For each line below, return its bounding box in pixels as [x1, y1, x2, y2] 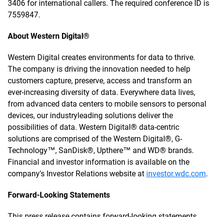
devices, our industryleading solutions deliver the [8, 111, 173, 120]
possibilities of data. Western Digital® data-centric [8, 123, 179, 132]
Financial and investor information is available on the [8, 157, 189, 167]
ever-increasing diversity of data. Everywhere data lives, [8, 88, 195, 97]
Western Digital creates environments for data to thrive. [8, 53, 195, 62]
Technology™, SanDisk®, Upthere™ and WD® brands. [8, 146, 194, 155]
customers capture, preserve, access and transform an [8, 76, 192, 85]
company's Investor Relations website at [8, 169, 146, 178]
